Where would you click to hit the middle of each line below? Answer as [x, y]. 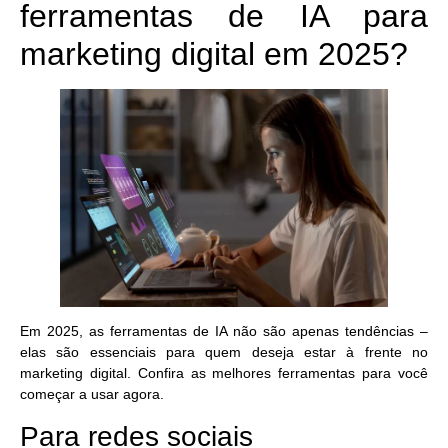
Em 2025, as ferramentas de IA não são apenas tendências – [224, 331]
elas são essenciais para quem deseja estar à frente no [224, 352]
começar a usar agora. [92, 394]
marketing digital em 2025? [214, 53]
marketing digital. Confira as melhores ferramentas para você [224, 373]
